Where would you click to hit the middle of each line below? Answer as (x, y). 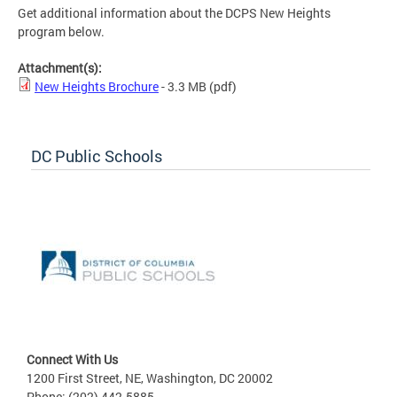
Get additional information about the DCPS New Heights (174, 13)
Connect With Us (72, 360)
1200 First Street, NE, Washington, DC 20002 (150, 378)
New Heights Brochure (97, 87)
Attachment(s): (61, 68)
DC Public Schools (97, 156)
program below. (61, 32)
